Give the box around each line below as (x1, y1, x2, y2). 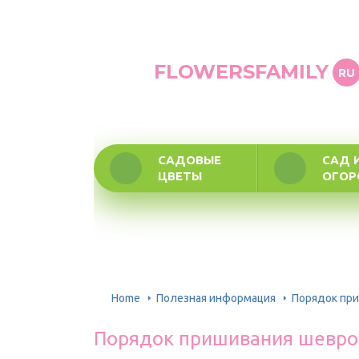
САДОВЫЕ (158, 153, 221, 167)
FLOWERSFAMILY (154, 60, 329, 83)
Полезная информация (156, 291, 276, 305)
